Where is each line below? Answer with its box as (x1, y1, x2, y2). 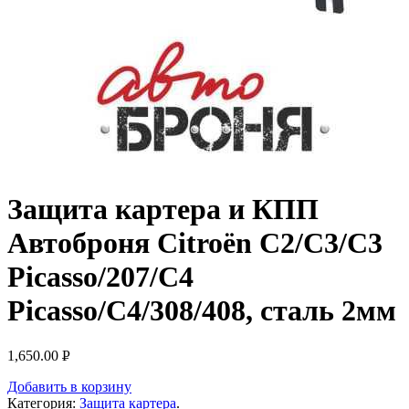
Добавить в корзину (7, 378, 131, 394)
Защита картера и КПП (7, 193, 319, 226)
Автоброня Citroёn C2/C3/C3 (7, 226, 383, 260)
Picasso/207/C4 (7, 260, 194, 294)
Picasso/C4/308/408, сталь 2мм (7, 294, 396, 328)
